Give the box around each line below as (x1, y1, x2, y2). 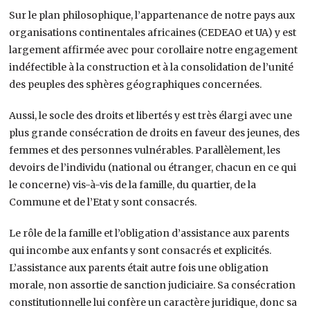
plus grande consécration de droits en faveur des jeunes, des (9, 126, 300, 139)
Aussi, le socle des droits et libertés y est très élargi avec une (9, 109, 293, 122)
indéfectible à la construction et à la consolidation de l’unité (9, 60, 294, 73)
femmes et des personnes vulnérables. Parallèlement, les (9, 143, 281, 156)
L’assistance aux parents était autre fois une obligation (9, 261, 269, 274)
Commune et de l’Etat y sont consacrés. (9, 195, 197, 208)
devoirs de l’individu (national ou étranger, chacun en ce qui (9, 161, 297, 174)
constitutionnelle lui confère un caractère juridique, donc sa (9, 295, 298, 309)
